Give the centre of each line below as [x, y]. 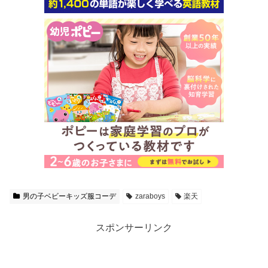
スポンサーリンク [134, 227]
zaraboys [150, 196]
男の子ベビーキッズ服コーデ [69, 196]
